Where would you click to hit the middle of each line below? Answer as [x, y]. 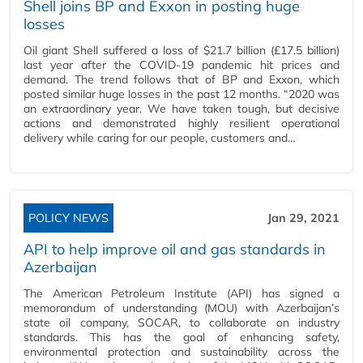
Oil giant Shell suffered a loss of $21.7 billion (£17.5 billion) [181, 50]
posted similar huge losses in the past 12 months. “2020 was [181, 94]
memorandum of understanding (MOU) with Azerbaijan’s [181, 308]
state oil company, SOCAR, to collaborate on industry [181, 322]
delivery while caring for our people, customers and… [160, 138]
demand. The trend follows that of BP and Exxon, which [181, 79]
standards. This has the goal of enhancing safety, [181, 337]
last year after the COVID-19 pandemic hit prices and [181, 65]
